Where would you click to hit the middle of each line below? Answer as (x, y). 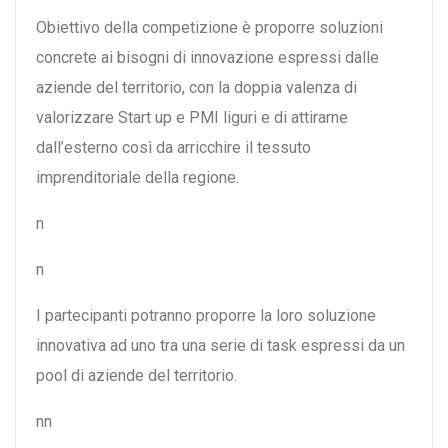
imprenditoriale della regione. (137, 178)
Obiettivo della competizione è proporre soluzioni (209, 28)
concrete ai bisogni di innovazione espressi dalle (207, 58)
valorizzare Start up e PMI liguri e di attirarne (192, 118)
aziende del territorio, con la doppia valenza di (196, 88)
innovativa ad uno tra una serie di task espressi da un (220, 346)
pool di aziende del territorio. (136, 376)
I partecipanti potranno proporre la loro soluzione (206, 316)
